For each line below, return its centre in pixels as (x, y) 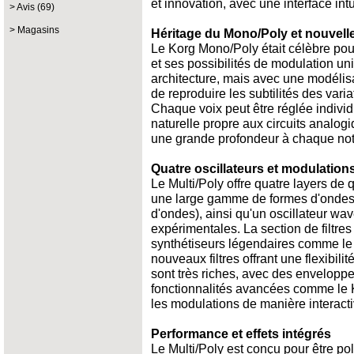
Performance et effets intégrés (241, 333)
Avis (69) (36, 7)
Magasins (38, 30)
